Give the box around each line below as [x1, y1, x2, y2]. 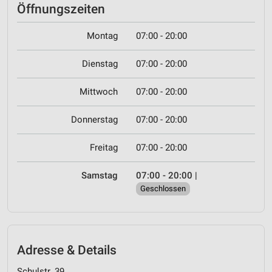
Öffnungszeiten [17, 1, 105, 16]
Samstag [81, 170, 118, 182]
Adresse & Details [17, 243, 117, 258]
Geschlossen [140, 184, 186, 194]
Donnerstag [71, 114, 118, 126]
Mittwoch [80, 86, 118, 98]
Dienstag [82, 58, 118, 70]
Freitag [90, 142, 118, 154]
